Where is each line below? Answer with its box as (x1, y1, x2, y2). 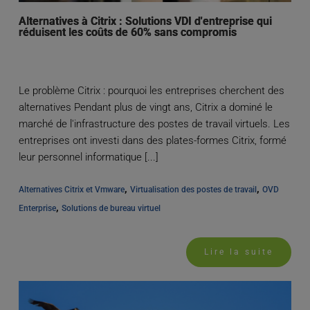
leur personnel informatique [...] (18, 150, 158, 163)
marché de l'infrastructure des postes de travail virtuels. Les (18, 117, 290, 130)
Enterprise (18, 203, 56, 213)
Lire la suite (204, 246, 274, 257)
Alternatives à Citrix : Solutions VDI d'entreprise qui (18, 14, 272, 28)
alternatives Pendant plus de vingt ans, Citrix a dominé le (18, 100, 273, 113)
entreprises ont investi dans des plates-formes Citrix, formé (18, 134, 286, 147)
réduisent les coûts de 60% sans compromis (18, 25, 237, 39)
